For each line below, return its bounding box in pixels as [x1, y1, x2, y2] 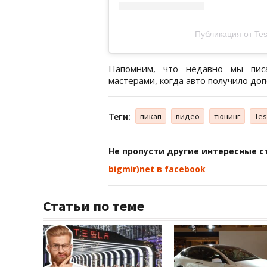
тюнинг [214, 111, 240, 122]
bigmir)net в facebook [108, 163, 206, 175]
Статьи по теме [43, 197, 144, 216]
